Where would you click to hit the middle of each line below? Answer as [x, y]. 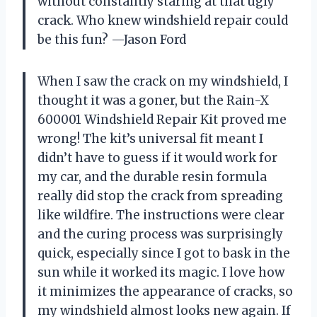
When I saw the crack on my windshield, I [163, 82]
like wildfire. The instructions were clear [161, 215]
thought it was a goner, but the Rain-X [153, 101]
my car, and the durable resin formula [152, 177]
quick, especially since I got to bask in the [164, 254]
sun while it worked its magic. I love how [161, 273]
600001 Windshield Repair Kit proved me [162, 120]
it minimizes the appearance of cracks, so [165, 292]
